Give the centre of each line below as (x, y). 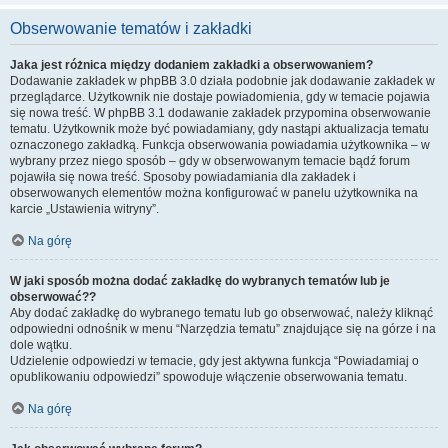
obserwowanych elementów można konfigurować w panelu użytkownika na (214, 193)
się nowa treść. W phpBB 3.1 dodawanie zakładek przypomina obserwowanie (220, 113)
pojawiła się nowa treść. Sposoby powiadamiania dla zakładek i (183, 177)
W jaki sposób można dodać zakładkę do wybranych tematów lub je (200, 281)
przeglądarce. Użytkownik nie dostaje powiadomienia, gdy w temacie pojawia (220, 97)
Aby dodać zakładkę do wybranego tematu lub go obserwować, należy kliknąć (221, 313)
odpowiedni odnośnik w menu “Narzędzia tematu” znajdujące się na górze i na (223, 329)
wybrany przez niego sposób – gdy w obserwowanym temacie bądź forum (210, 161)
